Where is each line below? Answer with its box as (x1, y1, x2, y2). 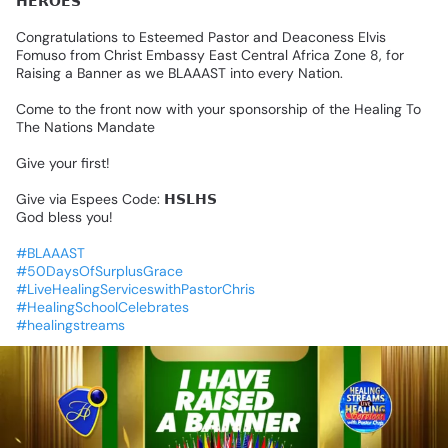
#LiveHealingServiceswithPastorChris (16, 280, 255, 299)
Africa (292, 46, 330, 65)
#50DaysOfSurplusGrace (16, 262, 183, 281)
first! (81, 154, 110, 173)
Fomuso (16, 46, 66, 65)
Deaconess (282, 28, 354, 47)
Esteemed (139, 28, 204, 47)
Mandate (97, 118, 155, 137)
